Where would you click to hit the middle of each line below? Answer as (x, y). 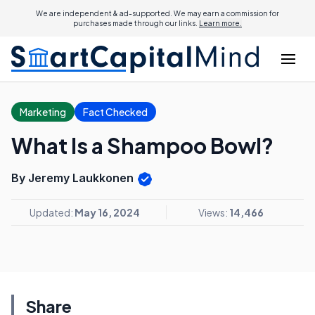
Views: (214, 212)
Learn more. (220, 23)
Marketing (43, 112)
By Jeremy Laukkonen (74, 178)
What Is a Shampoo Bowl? (142, 146)
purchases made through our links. (136, 23)
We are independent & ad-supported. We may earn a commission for (157, 13)
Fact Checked (115, 112)
